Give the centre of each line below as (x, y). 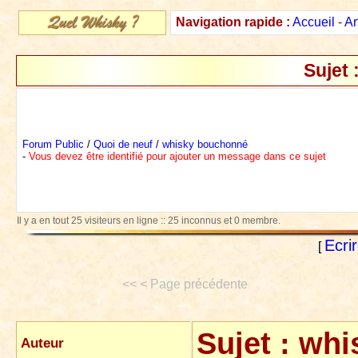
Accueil (314, 22)
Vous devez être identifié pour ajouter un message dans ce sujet (177, 156)
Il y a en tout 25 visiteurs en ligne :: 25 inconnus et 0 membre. (149, 221)
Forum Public (53, 144)
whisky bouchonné (205, 144)
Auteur (42, 343)
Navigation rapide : (233, 22)
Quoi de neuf (123, 144)
